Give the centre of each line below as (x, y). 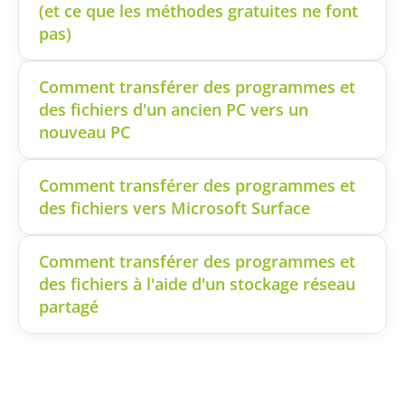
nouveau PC (85, 132)
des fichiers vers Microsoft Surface (174, 208)
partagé (69, 307)
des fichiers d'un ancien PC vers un (174, 110)
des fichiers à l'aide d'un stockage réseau (197, 284)
